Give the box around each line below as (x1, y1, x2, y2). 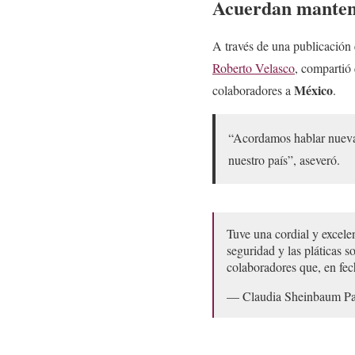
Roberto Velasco (212, 59, 295, 76)
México (294, 80, 333, 99)
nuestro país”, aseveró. (228, 151, 340, 168)
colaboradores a (212, 81, 294, 98)
